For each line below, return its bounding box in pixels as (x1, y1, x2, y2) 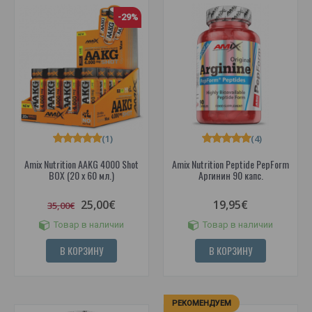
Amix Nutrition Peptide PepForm (172, 156, 289, 171)
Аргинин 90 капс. (198, 167, 263, 182)
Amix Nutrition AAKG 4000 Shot (24, 156, 139, 171)
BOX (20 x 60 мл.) (49, 167, 114, 182)
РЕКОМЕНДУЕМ (172, 298, 231, 308)
